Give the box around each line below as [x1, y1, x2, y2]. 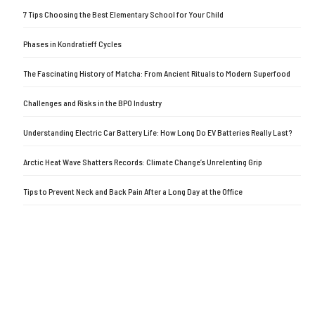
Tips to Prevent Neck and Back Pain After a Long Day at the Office [23, 186, 243, 197]
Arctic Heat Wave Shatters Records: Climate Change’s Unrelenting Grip [23, 157, 263, 167]
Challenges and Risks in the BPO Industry [23, 98, 162, 108]
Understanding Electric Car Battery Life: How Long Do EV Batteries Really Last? [23, 127, 292, 138]
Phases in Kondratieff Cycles [23, 39, 122, 49]
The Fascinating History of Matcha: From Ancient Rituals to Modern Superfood [23, 68, 291, 79]
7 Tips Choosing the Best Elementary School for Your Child [23, 9, 224, 20]
